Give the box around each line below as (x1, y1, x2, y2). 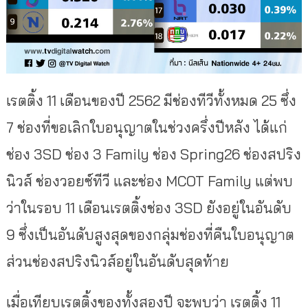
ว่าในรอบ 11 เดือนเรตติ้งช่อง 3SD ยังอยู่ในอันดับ (5, 199, 291, 217)
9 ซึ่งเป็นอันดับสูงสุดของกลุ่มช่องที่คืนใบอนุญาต (5, 225, 294, 244)
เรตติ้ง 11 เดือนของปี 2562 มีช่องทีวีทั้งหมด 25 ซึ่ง (5, 91, 296, 110)
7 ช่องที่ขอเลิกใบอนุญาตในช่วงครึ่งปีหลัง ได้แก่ (5, 118, 287, 137)
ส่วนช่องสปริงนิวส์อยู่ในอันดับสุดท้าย (5, 252, 229, 271)
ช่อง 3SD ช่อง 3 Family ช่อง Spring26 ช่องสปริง (5, 145, 301, 164)
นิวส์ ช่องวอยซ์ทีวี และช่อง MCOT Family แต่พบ (5, 172, 293, 190)
